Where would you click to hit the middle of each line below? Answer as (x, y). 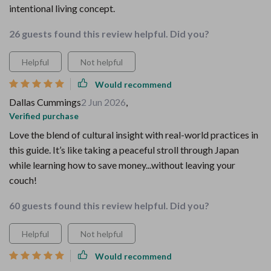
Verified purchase (44, 116)
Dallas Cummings (45, 102)
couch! (23, 180)
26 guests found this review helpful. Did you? (109, 34)
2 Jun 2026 (103, 102)
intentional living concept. (62, 8)
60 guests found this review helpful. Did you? (109, 205)
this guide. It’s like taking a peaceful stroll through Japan (124, 150)
